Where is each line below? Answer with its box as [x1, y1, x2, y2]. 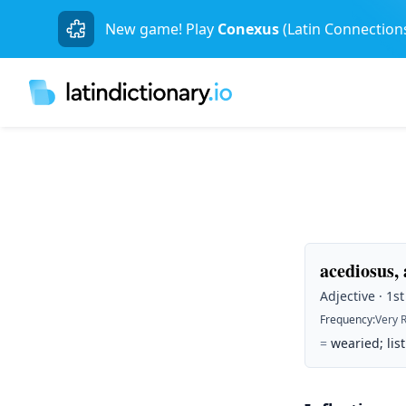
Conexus [217, 19, 279, 39]
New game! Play [105, 19, 214, 39]
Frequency [320, 312, 372, 327]
